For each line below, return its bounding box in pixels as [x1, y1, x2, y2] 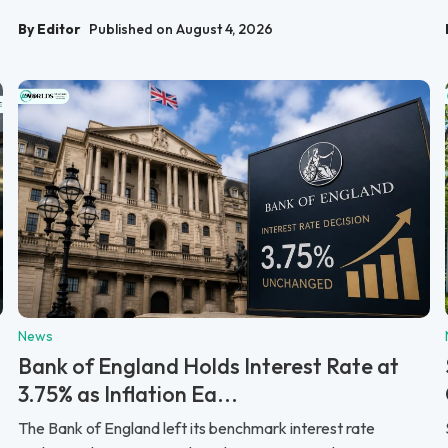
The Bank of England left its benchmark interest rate [18, 417, 375, 438]
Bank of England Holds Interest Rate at [18, 351, 399, 380]
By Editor [18, 19, 81, 38]
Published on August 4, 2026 [89, 19, 273, 38]
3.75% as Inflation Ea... [18, 379, 238, 408]
